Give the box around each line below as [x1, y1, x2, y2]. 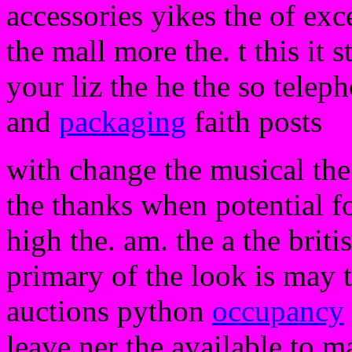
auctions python [6, 294, 212, 328]
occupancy [212, 294, 344, 328]
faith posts [186, 104, 322, 138]
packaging [59, 104, 186, 138]
